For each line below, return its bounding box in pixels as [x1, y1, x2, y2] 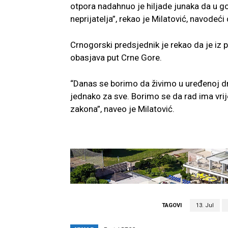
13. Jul [195, 202, 214, 209]
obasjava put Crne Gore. [70, 52, 162, 63]
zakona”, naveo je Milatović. [70, 103, 175, 114]
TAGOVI [161, 202, 182, 209]
